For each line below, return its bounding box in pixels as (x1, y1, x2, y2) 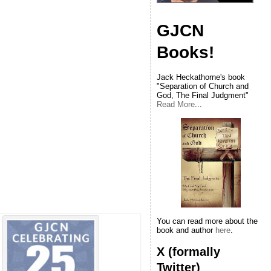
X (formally (157, 244, 220, 259)
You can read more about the (157, 217, 258, 226)
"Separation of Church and (157, 82, 249, 91)
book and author (157, 226, 215, 235)
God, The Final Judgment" (157, 91, 249, 100)
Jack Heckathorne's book (157, 73, 245, 82)
